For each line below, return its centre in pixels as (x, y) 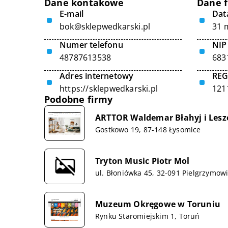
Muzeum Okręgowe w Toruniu (158, 204)
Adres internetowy (97, 76)
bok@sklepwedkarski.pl (105, 26)
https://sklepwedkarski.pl (109, 89)
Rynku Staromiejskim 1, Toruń (148, 216)
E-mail (72, 14)
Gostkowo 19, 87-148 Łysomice (148, 129)
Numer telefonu (91, 45)
